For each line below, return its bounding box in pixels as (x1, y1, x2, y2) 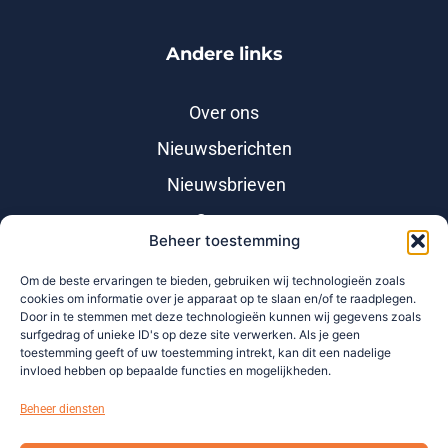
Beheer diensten (20, 402, 105, 416)
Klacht (201, 246, 252, 267)
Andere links (165, 42, 283, 65)
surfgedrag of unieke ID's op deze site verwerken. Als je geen (20, 327, 360, 342)
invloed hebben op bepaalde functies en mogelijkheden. (20, 363, 331, 378)
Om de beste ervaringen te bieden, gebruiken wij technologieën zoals (20, 273, 405, 288)
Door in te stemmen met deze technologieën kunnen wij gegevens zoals (20, 309, 421, 324)
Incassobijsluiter (162, 282, 291, 303)
